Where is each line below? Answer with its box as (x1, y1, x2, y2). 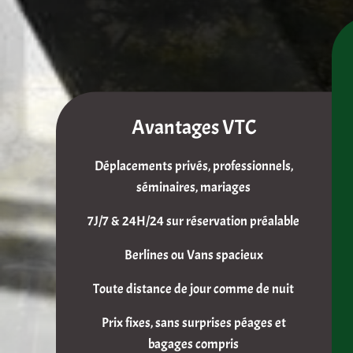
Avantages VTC (131, 114, 256, 141)
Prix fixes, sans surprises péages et (101, 314, 286, 332)
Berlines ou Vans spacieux (124, 247, 263, 264)
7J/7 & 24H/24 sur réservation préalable (87, 213, 300, 230)
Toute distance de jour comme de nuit (93, 281, 295, 298)
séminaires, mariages (136, 179, 251, 196)
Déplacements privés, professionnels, (94, 158, 293, 175)
